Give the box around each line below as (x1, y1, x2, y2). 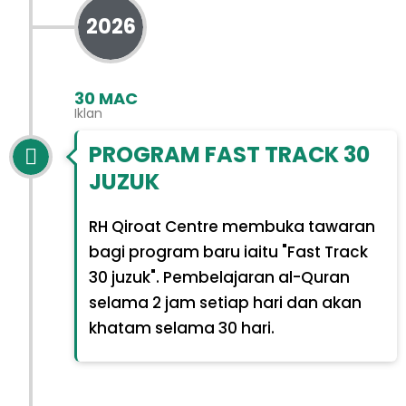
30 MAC (74, 86, 138, 110)
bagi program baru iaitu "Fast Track (88, 241, 368, 264)
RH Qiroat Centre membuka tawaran (88, 216, 375, 238)
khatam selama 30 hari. (88, 317, 275, 340)
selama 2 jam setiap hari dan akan (88, 292, 362, 314)
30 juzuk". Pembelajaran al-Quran (88, 266, 350, 289)
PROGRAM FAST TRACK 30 (88, 140, 370, 170)
